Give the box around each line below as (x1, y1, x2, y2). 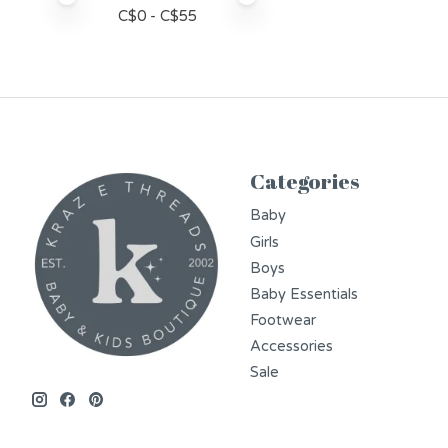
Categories (249, 167, 360, 196)
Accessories (249, 338, 333, 356)
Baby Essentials (249, 285, 358, 303)
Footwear (249, 311, 316, 329)
